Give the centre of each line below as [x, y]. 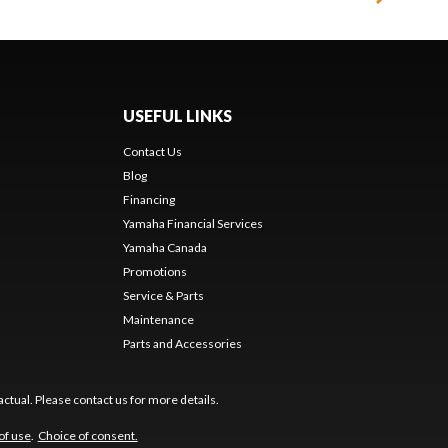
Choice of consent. [87, 435]
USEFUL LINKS [177, 115]
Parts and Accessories [182, 343]
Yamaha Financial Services [192, 223]
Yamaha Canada [164, 247]
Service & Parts [163, 295]
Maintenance [158, 319]
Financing [148, 199]
